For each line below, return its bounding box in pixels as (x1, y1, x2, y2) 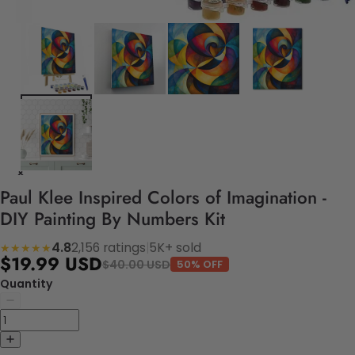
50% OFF (177, 257, 223, 273)
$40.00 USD (102, 256, 170, 273)
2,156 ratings (71, 239, 146, 257)
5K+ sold (149, 239, 201, 257)
